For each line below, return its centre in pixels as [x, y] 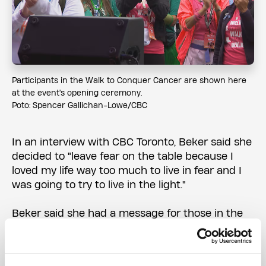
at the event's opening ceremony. [77, 93]
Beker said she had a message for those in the [127, 213]
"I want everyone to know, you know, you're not [128, 256]
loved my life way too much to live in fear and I [127, 170]
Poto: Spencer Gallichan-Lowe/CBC [80, 106]
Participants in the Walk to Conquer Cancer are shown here [129, 81]
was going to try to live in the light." [99, 185]
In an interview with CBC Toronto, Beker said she [132, 142]
